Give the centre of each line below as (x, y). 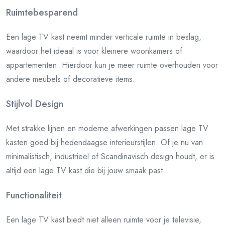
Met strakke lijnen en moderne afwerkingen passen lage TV (107, 128)
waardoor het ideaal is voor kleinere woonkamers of (94, 51)
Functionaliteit (34, 195)
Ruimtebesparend (42, 12)
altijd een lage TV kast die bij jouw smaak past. (86, 170)
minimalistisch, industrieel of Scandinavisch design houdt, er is (110, 156)
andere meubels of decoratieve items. (71, 79)
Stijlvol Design (35, 103)
